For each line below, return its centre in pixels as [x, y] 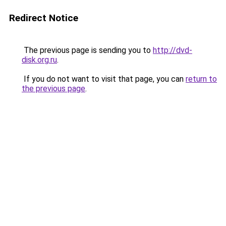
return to [201, 79]
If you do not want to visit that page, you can [104, 79]
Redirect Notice [44, 18]
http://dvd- [173, 50]
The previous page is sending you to [87, 50]
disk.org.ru [39, 60]
